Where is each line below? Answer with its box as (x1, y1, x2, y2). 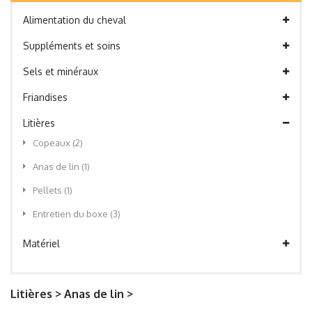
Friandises (23, 91, 68, 103)
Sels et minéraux (23, 65, 98, 77)
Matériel (23, 237, 60, 249)
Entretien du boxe (33, 208, 110, 219)
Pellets (33, 185, 64, 196)
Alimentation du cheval (23, 14, 126, 26)
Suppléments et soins (23, 40, 120, 52)
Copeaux (33, 137, 72, 148)
